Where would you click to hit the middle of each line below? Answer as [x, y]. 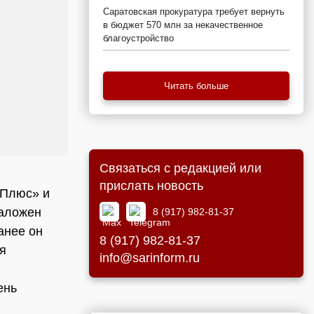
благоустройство [138, 38]
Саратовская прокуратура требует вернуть [194, 12]
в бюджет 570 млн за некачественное [183, 25]
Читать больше [196, 86]
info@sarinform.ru [150, 258]
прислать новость [151, 186]
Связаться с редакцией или [180, 168]
